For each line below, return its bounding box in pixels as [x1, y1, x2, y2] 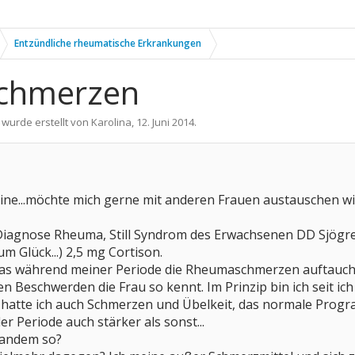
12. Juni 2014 [136, 115, 194, 129]
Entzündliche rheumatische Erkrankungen [14, 36, 201, 50]
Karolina [91, 115, 132, 129]
